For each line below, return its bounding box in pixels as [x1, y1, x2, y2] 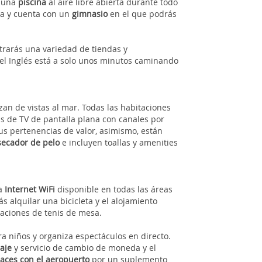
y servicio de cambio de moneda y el [12, 242, 157, 253]
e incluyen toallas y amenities [60, 136, 178, 148]
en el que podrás [108, 8, 177, 19]
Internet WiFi [2, 183, 58, 195]
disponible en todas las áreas [57, 183, 173, 195]
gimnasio [70, 8, 108, 19]
